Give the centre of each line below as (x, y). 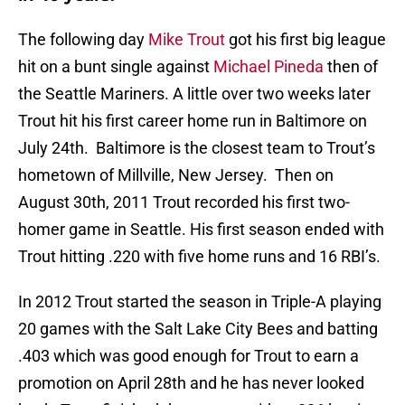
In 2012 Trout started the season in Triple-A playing (200, 302)
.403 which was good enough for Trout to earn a (188, 356)
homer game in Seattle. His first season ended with (201, 230)
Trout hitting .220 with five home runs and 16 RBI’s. (199, 257)
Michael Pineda (268, 67)
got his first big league (306, 40)
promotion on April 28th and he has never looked (191, 383)
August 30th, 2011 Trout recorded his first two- (184, 202)
